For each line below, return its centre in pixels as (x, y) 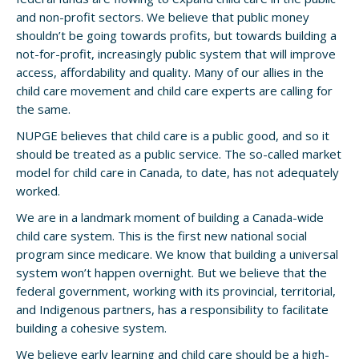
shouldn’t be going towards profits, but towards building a (176, 35)
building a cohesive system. (91, 328)
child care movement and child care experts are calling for (174, 91)
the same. (43, 109)
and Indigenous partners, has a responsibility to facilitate (172, 309)
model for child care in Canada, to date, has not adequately (177, 172)
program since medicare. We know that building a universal (177, 254)
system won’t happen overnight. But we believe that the (171, 272)
